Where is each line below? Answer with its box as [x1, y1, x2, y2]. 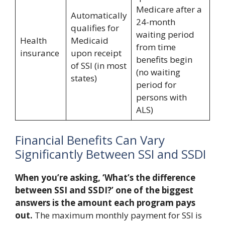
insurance [20, 47, 59, 59]
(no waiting [136, 66, 180, 78]
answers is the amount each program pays [15, 197, 195, 208]
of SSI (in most [70, 59, 127, 71]
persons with [136, 91, 187, 103]
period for [136, 78, 176, 90]
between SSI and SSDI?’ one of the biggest [15, 184, 193, 196]
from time [136, 41, 176, 53]
